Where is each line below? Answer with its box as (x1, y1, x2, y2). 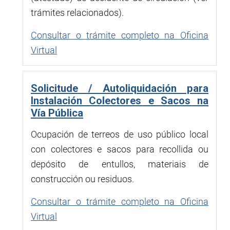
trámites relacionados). (31, 7, 124, 18)
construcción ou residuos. (31, 173, 134, 184)
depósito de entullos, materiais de (31, 158, 208, 169)
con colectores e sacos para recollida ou (31, 143, 208, 155)
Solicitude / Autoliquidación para (31, 82, 208, 94)
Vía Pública (31, 106, 83, 119)
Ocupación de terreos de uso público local (31, 128, 208, 140)
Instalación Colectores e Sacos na (31, 94, 208, 107)
